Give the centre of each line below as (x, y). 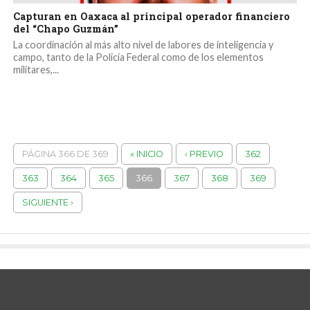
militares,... (36, 70)
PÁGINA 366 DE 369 (65, 154)
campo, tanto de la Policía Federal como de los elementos (138, 57)
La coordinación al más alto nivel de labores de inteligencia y (143, 45)
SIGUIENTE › (47, 202)
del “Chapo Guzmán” (65, 29)
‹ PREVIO (204, 154)
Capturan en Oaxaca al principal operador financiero (151, 16)
